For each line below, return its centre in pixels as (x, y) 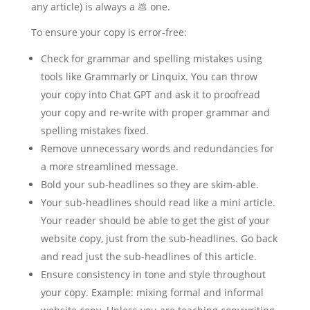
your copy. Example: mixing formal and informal (152, 292)
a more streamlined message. (109, 166)
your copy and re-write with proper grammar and (155, 112)
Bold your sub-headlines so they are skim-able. (149, 184)
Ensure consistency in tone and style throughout (153, 274)
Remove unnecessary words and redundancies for (157, 148)
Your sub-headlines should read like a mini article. (158, 202)
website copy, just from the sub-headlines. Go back (159, 238)
